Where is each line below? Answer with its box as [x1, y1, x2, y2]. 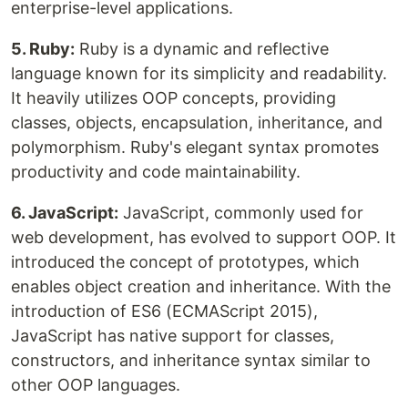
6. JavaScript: [11, 203, 118, 223]
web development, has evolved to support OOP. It [11, 228, 396, 248]
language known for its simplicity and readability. [11, 64, 387, 84]
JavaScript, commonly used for [118, 203, 363, 223]
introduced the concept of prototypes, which [11, 252, 360, 272]
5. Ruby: [11, 39, 75, 59]
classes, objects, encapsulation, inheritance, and [11, 113, 382, 133]
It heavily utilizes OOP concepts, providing [11, 88, 336, 108]
